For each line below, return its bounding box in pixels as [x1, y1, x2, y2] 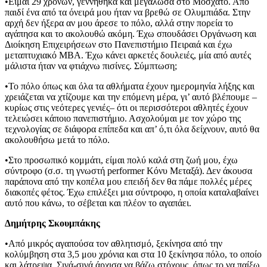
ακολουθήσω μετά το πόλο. [5, 134, 110, 145]
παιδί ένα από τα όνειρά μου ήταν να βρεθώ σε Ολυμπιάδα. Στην [5, 7, 250, 17]
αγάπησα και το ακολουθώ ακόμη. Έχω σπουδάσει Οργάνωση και [5, 28, 256, 39]
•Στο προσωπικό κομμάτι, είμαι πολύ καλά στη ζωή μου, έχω [5, 154, 238, 165]
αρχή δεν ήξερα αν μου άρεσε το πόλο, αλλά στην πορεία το [5, 17, 233, 28]
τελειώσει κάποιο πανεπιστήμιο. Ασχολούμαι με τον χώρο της [5, 113, 241, 123]
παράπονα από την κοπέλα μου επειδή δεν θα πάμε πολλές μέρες [5, 176, 252, 187]
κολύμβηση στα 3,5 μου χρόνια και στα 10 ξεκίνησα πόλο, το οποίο [5, 249, 262, 259]
